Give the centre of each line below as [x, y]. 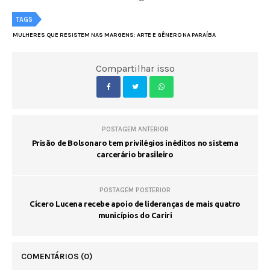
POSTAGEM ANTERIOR [135, 130]
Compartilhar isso [135, 69]
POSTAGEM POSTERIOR [135, 190]
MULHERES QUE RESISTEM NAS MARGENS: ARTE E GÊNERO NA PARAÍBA [114, 35]
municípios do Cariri [135, 215]
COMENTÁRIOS [51, 257]
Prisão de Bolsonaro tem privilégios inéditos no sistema [135, 143]
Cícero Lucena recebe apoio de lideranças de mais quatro [135, 204]
